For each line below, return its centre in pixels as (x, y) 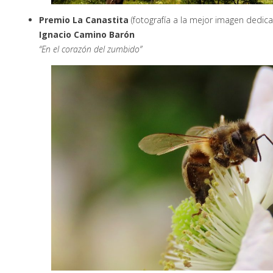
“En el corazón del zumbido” (90, 49)
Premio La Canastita (84, 19)
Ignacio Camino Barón (87, 34)
